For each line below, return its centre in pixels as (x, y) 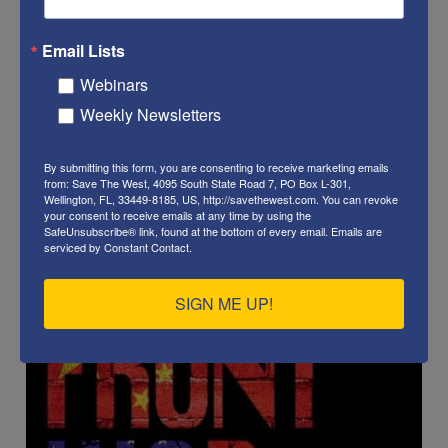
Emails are (356, 230)
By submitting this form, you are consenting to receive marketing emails (216, 166)
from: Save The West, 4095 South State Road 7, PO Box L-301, (197, 182)
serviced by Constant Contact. (118, 246)
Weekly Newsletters (150, 114)
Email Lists (83, 50)
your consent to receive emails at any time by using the (177, 214)
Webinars (114, 84)
